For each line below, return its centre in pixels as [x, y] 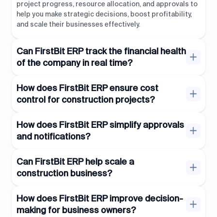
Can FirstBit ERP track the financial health [101, 52]
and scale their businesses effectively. [78, 24]
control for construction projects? [85, 100]
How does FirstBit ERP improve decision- [100, 199]
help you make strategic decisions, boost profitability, [104, 14]
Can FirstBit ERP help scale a [75, 162]
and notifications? [53, 137]
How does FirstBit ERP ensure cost [87, 88]
